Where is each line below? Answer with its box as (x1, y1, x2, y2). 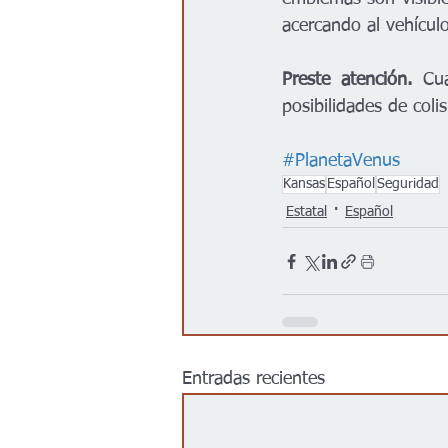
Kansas (283, 177, 325, 192)
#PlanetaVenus (282, 152, 400, 171)
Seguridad (377, 177, 439, 192)
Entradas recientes (182, 370, 325, 389)
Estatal (286, 204, 327, 219)
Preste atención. (282, 71, 412, 90)
